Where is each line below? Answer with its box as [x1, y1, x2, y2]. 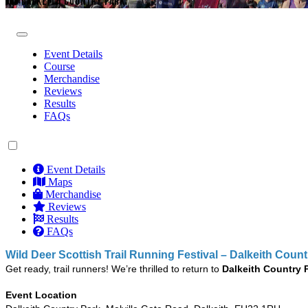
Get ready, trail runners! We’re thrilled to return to [5, 263, 222, 275]
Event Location [5, 289, 77, 301]
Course [44, 60, 75, 73]
